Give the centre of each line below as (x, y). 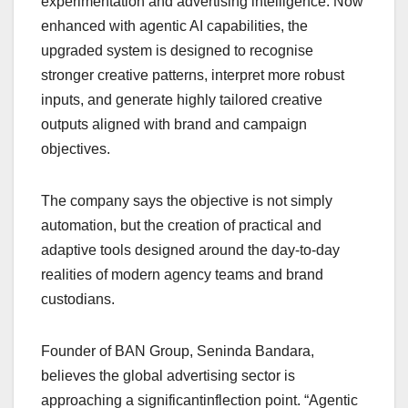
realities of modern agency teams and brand (182, 274)
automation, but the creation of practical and (181, 225)
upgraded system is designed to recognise (177, 50)
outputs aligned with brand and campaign (174, 124)
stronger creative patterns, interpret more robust (193, 75)
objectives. (76, 148)
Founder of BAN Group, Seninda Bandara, (178, 351)
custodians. (78, 299)
